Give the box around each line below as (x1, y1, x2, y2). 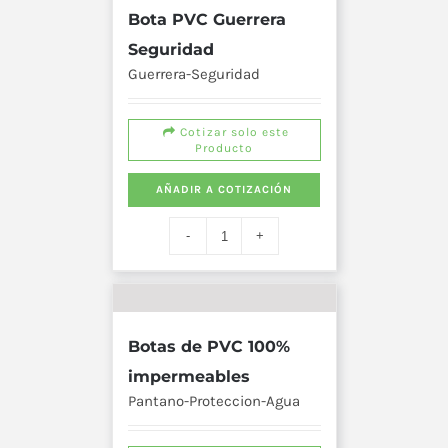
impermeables (127, 367, 250, 387)
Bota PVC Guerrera (127, 10, 286, 30)
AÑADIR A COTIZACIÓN (155, 183, 292, 197)
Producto (195, 141, 253, 156)
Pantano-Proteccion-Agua (127, 392, 300, 411)
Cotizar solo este (176, 125, 289, 140)
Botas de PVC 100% (127, 337, 290, 357)
